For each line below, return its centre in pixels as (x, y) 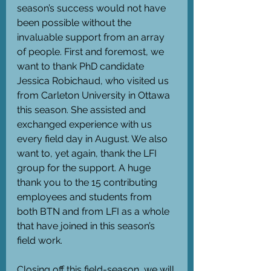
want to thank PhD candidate (82, 67)
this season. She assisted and (83, 110)
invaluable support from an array (92, 38)
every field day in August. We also (93, 139)
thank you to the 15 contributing (88, 183)
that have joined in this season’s (87, 226)
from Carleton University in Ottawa (95, 96)
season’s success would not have (93, 8)
